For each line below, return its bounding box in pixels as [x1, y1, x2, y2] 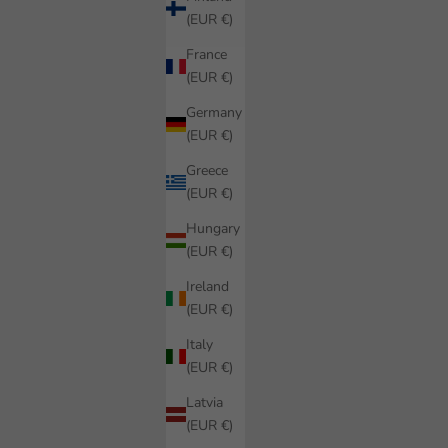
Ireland [186, 277, 229, 297]
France [186, 45, 227, 65]
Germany [186, 103, 242, 123]
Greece [186, 161, 228, 181]
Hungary [186, 219, 240, 239]
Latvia [186, 393, 223, 413]
